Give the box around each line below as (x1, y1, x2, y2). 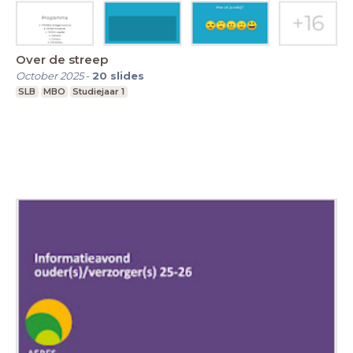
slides (110, 69, 144, 83)
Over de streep (16, 52, 108, 68)
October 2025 (16, 69, 84, 83)
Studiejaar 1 (72, 86, 125, 98)
